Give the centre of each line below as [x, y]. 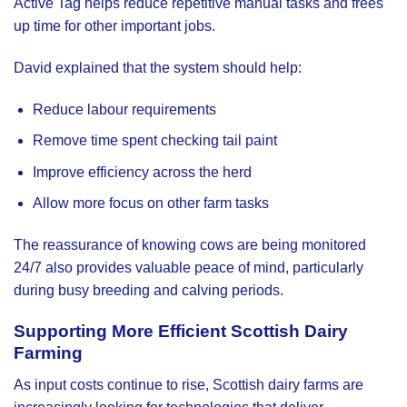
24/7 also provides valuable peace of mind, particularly [189, 268]
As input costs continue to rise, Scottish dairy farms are [189, 384]
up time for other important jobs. [114, 26]
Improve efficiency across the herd [142, 172]
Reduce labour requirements [124, 109]
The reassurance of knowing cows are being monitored [190, 245]
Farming [48, 352]
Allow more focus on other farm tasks [150, 203]
